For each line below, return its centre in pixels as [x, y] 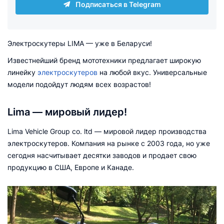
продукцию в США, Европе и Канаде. [71, 167]
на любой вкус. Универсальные [152, 72]
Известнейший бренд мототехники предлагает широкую [104, 60]
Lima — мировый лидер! [67, 112]
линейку [22, 72]
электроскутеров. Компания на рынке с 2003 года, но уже [109, 143]
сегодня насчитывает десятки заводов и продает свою [102, 155]
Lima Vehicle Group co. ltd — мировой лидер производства [107, 131]
